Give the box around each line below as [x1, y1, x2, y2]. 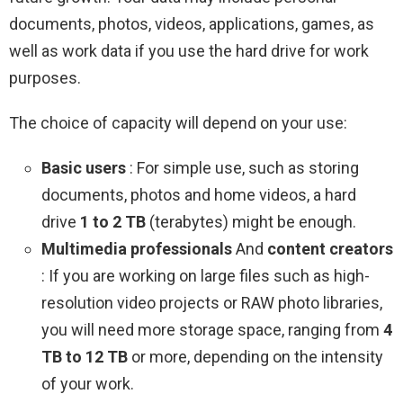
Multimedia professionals [41, 239, 232, 259]
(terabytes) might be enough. [146, 212, 356, 232]
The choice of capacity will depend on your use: [9, 113, 347, 133]
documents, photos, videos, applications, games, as [9, 14, 374, 34]
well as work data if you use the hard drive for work [9, 41, 369, 61]
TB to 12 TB [41, 347, 128, 367]
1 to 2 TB [80, 212, 146, 232]
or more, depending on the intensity [128, 347, 383, 367]
